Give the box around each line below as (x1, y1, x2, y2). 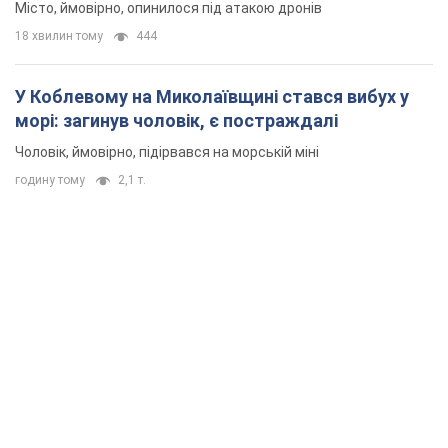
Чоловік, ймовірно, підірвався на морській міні (15, 144, 319, 161)
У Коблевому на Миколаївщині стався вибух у (15, 86, 409, 108)
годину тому (15, 173, 85, 188)
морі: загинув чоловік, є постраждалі (15, 110, 338, 132)
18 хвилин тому (15, 29, 103, 44)
